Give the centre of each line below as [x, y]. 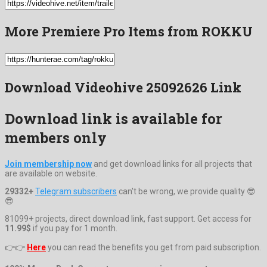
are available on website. [51, 173]
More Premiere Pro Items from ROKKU [129, 31]
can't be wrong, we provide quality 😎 [186, 191]
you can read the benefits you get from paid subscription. [153, 247]
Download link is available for [114, 118]
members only [56, 137]
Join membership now [48, 164]
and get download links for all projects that [172, 164]
